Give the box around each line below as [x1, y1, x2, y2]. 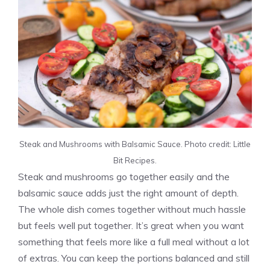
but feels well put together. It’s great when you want [18, 219, 244, 231]
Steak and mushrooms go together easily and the [18, 170, 230, 183]
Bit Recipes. [113, 155, 157, 165]
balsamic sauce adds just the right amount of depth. [18, 186, 239, 199]
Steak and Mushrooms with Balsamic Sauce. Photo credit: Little [19, 139, 251, 149]
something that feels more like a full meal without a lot [18, 235, 250, 248]
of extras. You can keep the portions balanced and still [18, 251, 250, 264]
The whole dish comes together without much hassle [18, 202, 246, 215]
